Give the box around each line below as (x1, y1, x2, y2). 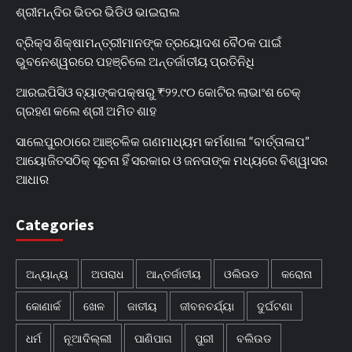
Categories (16, 214, 94, 234)
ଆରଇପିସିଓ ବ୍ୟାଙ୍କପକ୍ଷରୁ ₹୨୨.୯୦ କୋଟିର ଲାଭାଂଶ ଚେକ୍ (16, 83, 301, 99)
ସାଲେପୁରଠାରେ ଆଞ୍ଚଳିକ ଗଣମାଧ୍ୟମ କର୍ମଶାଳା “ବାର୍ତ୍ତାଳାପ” (16, 133, 310, 148)
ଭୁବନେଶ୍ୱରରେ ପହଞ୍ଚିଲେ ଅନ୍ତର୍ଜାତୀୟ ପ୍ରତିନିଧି (16, 53, 255, 68)
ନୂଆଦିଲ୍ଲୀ (64, 331, 112, 345)
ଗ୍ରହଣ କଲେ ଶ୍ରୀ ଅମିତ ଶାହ (16, 102, 156, 118)
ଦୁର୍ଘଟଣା (257, 299, 292, 313)
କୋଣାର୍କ (26, 299, 60, 313)
